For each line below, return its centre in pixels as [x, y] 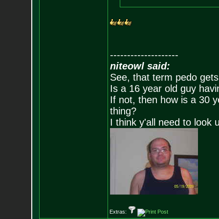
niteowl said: [140, 66]
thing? [123, 111]
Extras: [119, 212]
